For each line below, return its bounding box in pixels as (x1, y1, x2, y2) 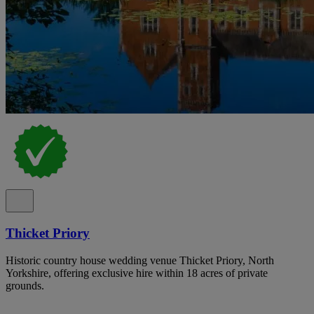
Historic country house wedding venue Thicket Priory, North (6, 254, 274, 266)
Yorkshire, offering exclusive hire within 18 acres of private (6, 266, 268, 279)
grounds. (6, 279, 44, 292)
